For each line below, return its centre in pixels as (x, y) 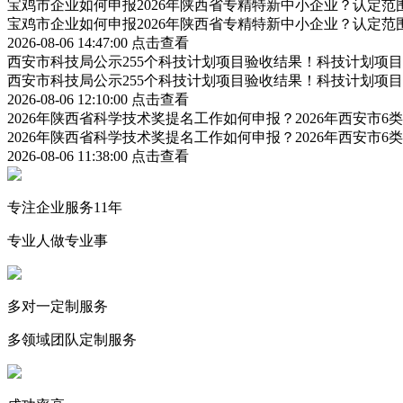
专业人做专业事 (58, 240)
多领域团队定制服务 (72, 339)
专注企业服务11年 (65, 207)
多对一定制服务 (58, 306)
